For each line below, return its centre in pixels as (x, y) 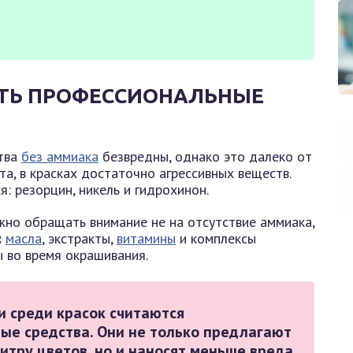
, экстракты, (79, 238)
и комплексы (216, 238)
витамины (146, 238)
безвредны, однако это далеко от (205, 156)
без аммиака (60, 156)
